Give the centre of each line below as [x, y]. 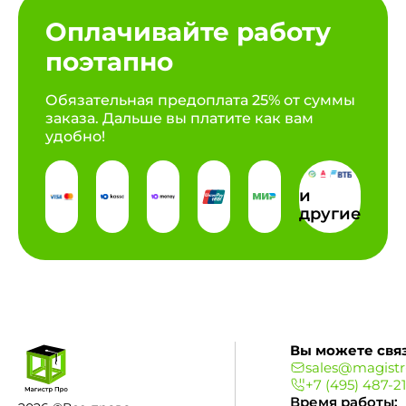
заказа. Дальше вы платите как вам [179, 118]
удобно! [75, 136]
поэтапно [109, 62]
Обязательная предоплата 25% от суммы [200, 100]
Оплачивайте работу [188, 32]
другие [330, 213]
